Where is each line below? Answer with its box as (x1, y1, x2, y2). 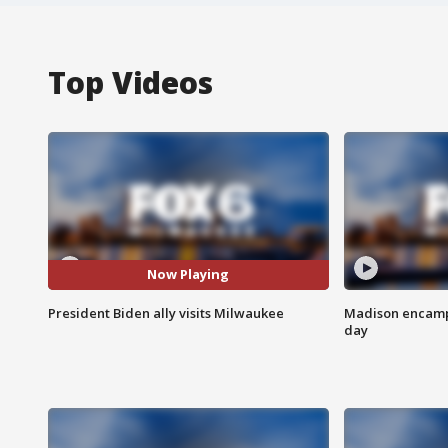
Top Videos (48, 61, 213, 103)
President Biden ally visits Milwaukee (48, 303, 284, 322)
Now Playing (147, 265, 230, 284)
